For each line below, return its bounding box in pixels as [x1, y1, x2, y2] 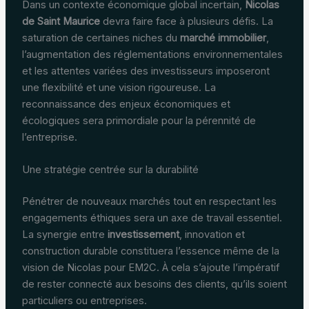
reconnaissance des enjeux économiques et [21, 98, 230, 111]
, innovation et [179, 228, 245, 241]
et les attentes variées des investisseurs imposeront [21, 65, 270, 78]
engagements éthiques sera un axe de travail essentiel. [21, 212, 282, 225]
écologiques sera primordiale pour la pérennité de [21, 114, 256, 128]
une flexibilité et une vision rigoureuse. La [21, 81, 216, 94]
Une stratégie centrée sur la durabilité [21, 163, 199, 177]
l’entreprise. [21, 131, 77, 144]
